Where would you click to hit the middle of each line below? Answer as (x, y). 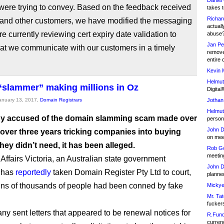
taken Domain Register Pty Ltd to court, (121, 172)
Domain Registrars (61, 100)
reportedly (33, 172)
